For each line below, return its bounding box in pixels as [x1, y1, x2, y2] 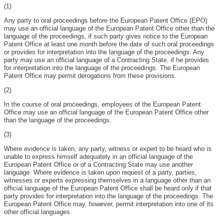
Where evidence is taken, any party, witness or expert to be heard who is [4, 145, 212, 152]
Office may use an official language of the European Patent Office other [4, 109, 209, 116]
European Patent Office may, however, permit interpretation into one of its [4, 200, 214, 208]
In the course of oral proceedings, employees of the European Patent [4, 101, 201, 108]
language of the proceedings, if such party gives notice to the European [4, 33, 208, 40]
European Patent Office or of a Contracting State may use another [4, 161, 193, 168]
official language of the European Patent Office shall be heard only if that [4, 184, 212, 192]
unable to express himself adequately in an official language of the [4, 153, 193, 160]
